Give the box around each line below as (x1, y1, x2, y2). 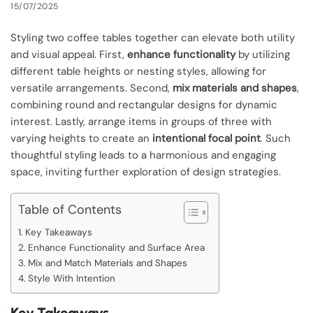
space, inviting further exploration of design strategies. (10, 164, 281, 179)
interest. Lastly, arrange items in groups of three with (10, 114, 272, 129)
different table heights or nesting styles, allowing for (10, 64, 266, 78)
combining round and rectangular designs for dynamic (10, 97, 277, 112)
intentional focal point (152, 131, 261, 145)
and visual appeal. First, (10, 47, 127, 61)
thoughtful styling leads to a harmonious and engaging (10, 147, 276, 162)
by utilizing (235, 47, 290, 61)
